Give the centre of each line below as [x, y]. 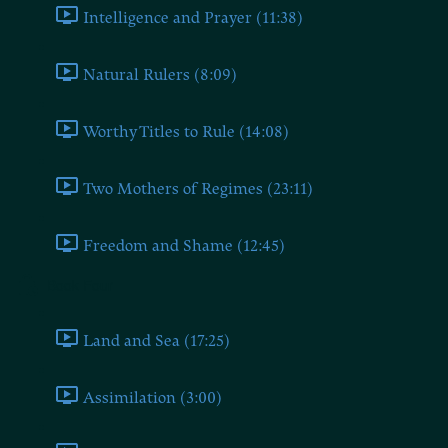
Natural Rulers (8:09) [160, 74]
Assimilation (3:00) [152, 397]
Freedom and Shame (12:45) [184, 245]
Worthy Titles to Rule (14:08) [186, 131]
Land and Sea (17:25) [156, 340]
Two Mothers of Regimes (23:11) [198, 188]
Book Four [80, 284]
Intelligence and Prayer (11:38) [193, 17]
